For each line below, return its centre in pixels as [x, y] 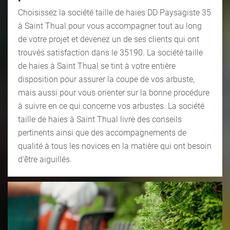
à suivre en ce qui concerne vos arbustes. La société [111, 106]
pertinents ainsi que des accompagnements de [102, 132]
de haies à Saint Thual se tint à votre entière [97, 66]
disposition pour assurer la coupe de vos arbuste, [106, 79]
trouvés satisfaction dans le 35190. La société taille [110, 52]
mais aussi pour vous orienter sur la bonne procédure [114, 92]
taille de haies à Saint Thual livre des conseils [100, 119]
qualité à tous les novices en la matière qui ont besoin [115, 146]
